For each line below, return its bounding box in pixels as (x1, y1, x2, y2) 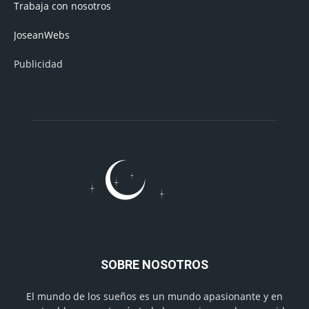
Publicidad (14, 57, 63, 70)
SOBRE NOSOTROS (101, 257, 208, 272)
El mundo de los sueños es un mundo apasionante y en (26, 289, 283, 303)
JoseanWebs (14, 28, 70, 41)
